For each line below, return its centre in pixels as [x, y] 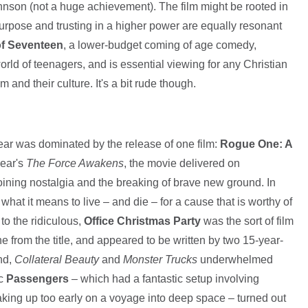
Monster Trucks [160, 260]
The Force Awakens [75, 164]
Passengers [37, 279]
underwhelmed [235, 260]
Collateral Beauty [56, 260]
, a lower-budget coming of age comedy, [159, 45]
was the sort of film [247, 221]
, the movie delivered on [181, 164]
